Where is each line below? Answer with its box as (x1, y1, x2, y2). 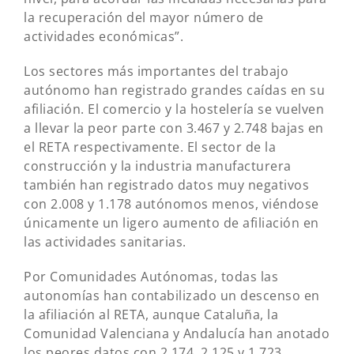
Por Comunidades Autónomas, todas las (24, 268, 278, 286)
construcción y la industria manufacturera (24, 157, 292, 175)
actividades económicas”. (24, 28, 183, 46)
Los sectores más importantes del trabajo (24, 62, 288, 81)
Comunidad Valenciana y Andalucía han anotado (24, 325, 330, 343)
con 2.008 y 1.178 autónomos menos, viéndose (24, 195, 319, 213)
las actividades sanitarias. (24, 233, 186, 251)
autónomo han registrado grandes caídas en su (24, 81, 325, 100)
